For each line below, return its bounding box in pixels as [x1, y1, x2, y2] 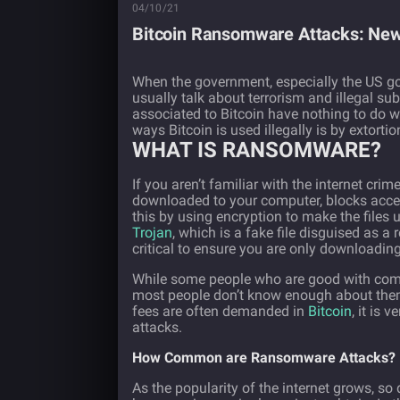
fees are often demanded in [132, 303, 308, 320]
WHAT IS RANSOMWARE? [132, 137, 381, 162]
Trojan [132, 224, 172, 241]
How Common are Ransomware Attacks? [132, 349, 396, 366]
